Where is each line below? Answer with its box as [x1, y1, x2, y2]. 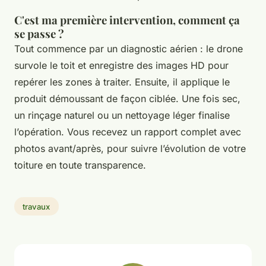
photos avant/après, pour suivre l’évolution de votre [14, 142, 246, 154]
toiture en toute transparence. [14, 159, 146, 171]
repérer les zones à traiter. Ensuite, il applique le [14, 75, 230, 88]
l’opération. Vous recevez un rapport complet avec [14, 125, 241, 138]
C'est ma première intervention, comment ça [14, 12, 240, 27]
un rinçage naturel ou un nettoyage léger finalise [14, 109, 230, 121]
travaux [23, 201, 50, 211]
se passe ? [14, 26, 64, 41]
